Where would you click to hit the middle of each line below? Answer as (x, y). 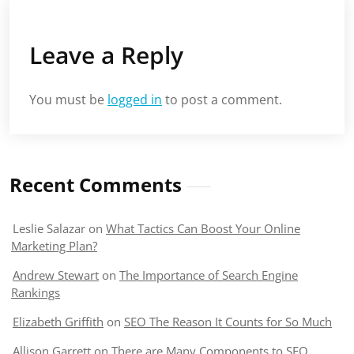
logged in (135, 100)
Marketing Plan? (54, 246)
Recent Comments (96, 185)
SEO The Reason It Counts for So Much (228, 322)
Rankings (36, 292)
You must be (68, 100)
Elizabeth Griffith (58, 322)
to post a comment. (222, 100)
